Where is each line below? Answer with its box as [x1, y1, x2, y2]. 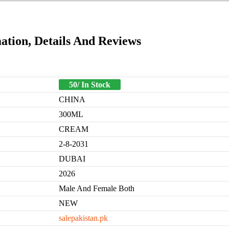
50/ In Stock [69, 80, 110, 89]
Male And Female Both [59, 184, 134, 193]
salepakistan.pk [59, 214, 108, 223]
